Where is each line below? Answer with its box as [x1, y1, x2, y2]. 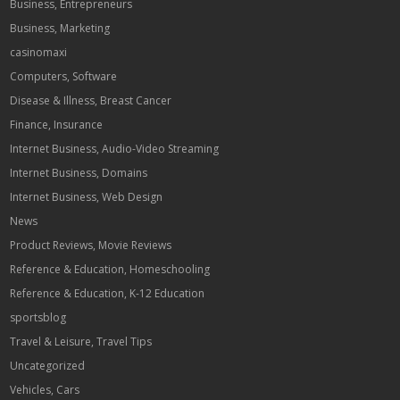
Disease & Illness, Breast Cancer [10, 93, 172, 108]
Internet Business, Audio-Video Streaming [10, 141, 220, 156]
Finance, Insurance [10, 117, 104, 132]
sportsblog [10, 310, 67, 325]
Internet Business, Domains [10, 165, 148, 180]
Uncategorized [10, 358, 86, 373]
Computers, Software [10, 69, 118, 84]
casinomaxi [10, 45, 68, 60]
